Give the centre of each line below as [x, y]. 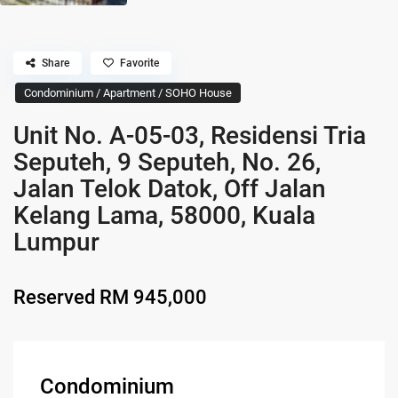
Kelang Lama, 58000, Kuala [165, 215]
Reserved [55, 297]
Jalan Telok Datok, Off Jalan [170, 188]
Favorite [140, 63]
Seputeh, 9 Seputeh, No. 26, [167, 162]
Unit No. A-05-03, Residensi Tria [190, 135]
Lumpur [57, 242]
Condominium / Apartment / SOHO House [128, 92]
